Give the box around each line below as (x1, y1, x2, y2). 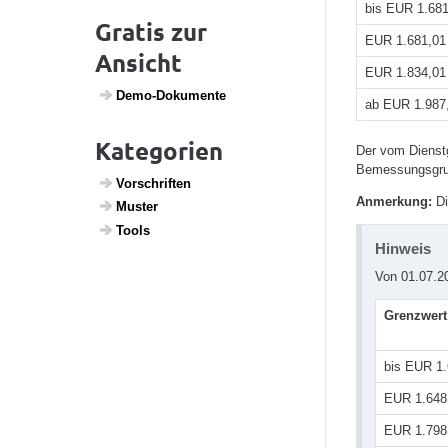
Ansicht (95, 47, 182, 79)
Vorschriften (115, 175, 191, 191)
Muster (115, 199, 158, 215)
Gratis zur (95, 16, 207, 48)
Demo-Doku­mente (115, 88, 226, 104)
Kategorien (95, 135, 223, 167)
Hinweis (375, 239, 431, 257)
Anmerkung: (356, 193, 436, 209)
